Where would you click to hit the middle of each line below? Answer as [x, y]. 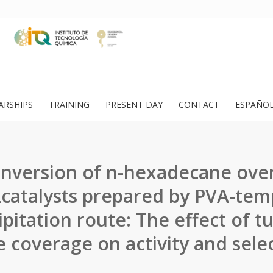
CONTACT [199, 105]
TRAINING [69, 105]
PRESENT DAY [134, 105]
